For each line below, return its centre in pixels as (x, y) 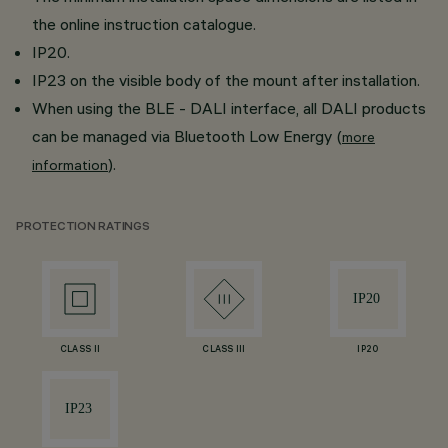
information (70, 165)
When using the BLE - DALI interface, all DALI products (229, 108)
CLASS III (224, 350)
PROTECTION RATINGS (83, 227)
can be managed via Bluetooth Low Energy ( (187, 136)
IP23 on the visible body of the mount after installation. (226, 80)
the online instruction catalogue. (144, 24)
